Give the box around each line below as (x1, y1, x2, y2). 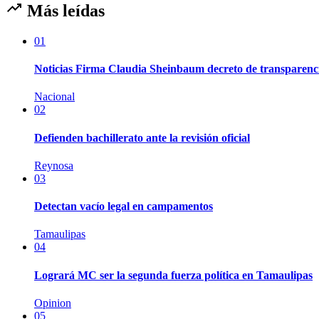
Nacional (34, 90, 75, 103)
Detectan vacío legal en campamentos (34, 200, 213, 213)
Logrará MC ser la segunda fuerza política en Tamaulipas (34, 268, 313, 281)
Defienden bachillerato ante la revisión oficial (34, 131, 250, 144)
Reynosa (34, 159, 73, 172)
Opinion (34, 297, 71, 309)
